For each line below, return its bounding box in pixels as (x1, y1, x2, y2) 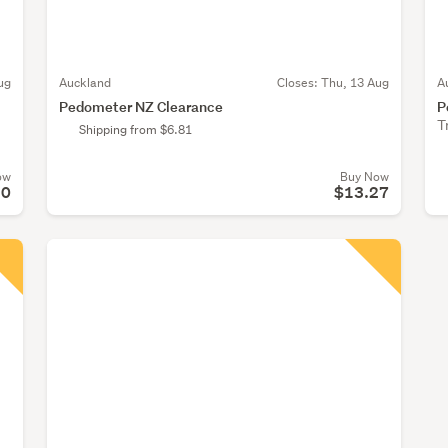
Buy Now (339, 168, 389, 186)
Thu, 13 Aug (320, 74, 389, 92)
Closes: (276, 74, 321, 92)
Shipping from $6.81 (78, 121, 192, 139)
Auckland (58, 74, 111, 92)
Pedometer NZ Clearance (58, 97, 223, 117)
